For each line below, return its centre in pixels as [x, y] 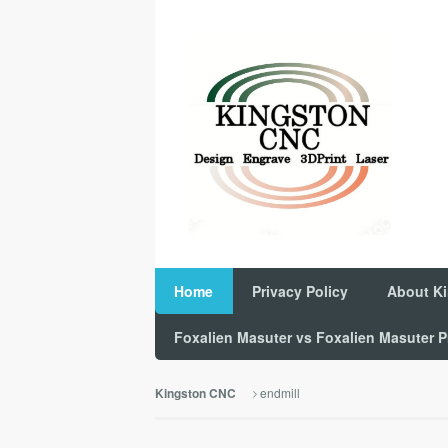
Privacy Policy [300, 290]
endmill [279, 392]
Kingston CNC [195, 393]
